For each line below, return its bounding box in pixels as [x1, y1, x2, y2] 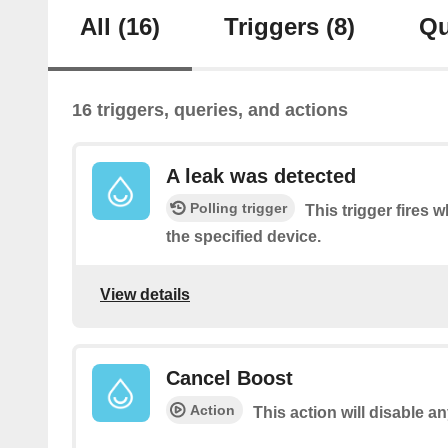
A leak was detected [166, 165, 356, 188]
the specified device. [166, 228, 321, 246]
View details [100, 285, 190, 303]
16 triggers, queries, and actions [72, 100, 348, 121]
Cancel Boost [166, 367, 293, 390]
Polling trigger [190, 200, 287, 217]
